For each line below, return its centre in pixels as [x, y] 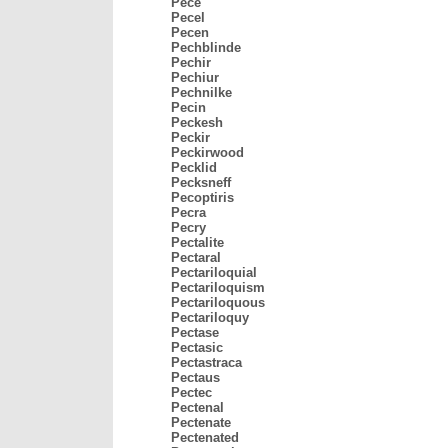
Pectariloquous [218, 302]
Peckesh [197, 122]
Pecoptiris [202, 197]
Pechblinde [206, 47]
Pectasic [197, 347]
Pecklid [194, 167]
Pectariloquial [214, 272]
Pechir [191, 62]
